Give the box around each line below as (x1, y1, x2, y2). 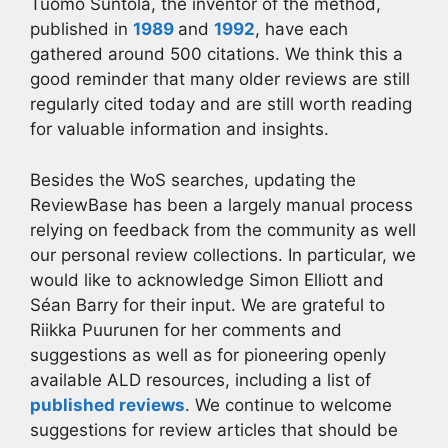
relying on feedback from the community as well (30, 219, 416, 240)
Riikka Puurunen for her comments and (30, 319, 342, 340)
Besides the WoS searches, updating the (30, 169, 356, 190)
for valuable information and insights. (30, 119, 329, 139)
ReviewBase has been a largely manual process (30, 194, 413, 215)
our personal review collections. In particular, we (30, 244, 416, 265)
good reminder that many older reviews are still (30, 69, 410, 89)
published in (30, 19, 133, 39)
